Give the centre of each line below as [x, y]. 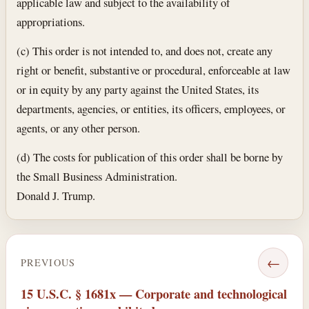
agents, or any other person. [79, 128]
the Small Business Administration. [97, 176]
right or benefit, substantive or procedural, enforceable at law [154, 70]
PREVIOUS [48, 263]
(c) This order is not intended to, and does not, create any [145, 51]
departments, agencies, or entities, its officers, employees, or [151, 109]
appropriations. [51, 22]
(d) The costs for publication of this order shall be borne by [150, 157]
